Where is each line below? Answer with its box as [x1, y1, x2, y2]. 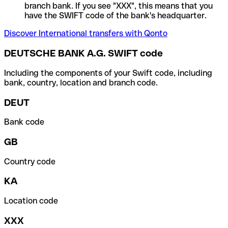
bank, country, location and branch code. [4, 77, 158, 88]
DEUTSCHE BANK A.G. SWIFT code [4, 48, 163, 59]
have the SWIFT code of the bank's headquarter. [24, 11, 207, 21]
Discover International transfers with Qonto [4, 28, 167, 39]
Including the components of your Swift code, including [4, 68, 212, 78]
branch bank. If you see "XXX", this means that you [24, 1, 213, 11]
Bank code [4, 117, 44, 127]
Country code [4, 156, 55, 166]
